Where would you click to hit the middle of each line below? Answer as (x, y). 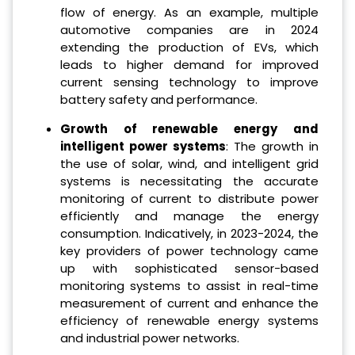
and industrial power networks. (149, 338)
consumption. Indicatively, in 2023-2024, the (189, 233)
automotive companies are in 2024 (189, 29)
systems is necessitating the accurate (189, 181)
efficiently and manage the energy (189, 216)
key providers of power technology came (189, 250)
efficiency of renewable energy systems (189, 320)
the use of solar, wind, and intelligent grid (189, 163)
